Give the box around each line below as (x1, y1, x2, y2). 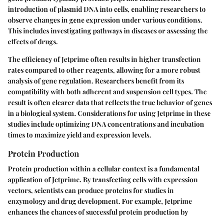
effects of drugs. (8, 36, 58, 46)
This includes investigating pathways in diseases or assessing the (8, 26, 208, 35)
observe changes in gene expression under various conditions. (8, 15, 202, 25)
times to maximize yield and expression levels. (8, 130, 151, 139)
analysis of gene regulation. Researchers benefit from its (8, 76, 184, 85)
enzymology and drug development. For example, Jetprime (8, 196, 192, 206)
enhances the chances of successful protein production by (8, 207, 188, 217)
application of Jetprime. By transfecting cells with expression (8, 174, 198, 184)
